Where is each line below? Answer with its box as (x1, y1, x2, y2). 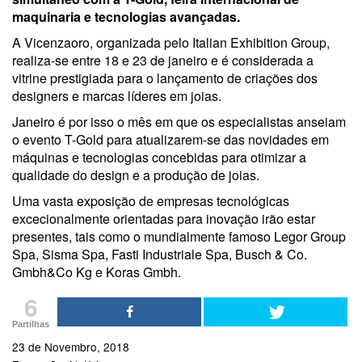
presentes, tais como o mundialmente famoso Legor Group (12, 227, 346, 246)
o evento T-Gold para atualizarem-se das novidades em (12, 130, 329, 149)
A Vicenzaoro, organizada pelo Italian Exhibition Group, (12, 33, 330, 52)
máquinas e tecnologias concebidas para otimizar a (12, 148, 306, 166)
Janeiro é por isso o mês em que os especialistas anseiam (12, 112, 346, 131)
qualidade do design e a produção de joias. (12, 166, 259, 184)
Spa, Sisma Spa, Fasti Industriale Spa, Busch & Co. (12, 245, 307, 263)
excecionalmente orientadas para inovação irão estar (12, 209, 315, 228)
